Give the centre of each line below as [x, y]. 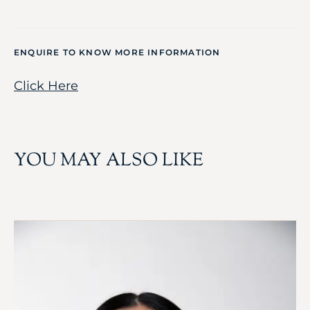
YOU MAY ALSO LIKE [109, 161]
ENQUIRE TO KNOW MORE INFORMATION [117, 52]
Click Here [46, 85]
